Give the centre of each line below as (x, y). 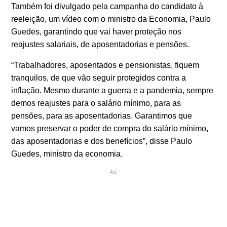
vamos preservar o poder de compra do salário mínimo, (110, 128)
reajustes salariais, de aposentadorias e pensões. (100, 44)
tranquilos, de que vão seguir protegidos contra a (99, 78)
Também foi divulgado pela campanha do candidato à (107, 6)
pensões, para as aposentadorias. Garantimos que (102, 116)
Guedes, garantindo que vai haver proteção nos (97, 31)
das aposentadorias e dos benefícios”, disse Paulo (102, 141)
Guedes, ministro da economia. (67, 154)
